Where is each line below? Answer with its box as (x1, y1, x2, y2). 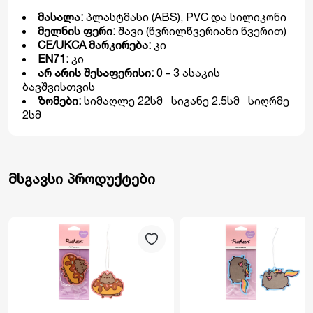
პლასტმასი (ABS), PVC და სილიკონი (86, 10, 286, 24)
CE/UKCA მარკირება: (38, 38, 154, 52)
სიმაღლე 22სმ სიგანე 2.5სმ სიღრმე (84, 94, 289, 108)
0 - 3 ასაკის (156, 66, 220, 80)
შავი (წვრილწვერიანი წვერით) (118, 24, 286, 38)
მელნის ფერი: (38, 24, 118, 38)
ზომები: (38, 94, 84, 108)
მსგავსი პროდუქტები (8, 170, 155, 187)
